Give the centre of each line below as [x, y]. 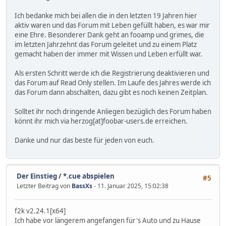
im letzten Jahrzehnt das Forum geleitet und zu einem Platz [106, 45]
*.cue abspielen [89, 176]
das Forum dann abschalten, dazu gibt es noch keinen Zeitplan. [111, 93]
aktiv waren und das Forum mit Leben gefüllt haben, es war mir [112, 25]
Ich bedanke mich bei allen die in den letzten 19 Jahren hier [106, 16]
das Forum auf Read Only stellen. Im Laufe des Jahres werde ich [113, 83]
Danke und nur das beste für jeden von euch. [84, 140]
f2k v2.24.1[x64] [40, 211]
